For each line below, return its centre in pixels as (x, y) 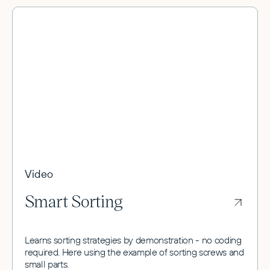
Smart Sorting (74, 200)
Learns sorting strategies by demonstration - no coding (133, 240)
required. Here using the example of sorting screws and (134, 252)
